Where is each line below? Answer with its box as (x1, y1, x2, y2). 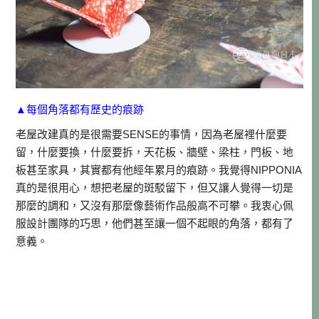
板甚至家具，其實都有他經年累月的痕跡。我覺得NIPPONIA (16, 164, 303, 177)
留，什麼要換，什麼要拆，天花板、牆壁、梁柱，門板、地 (16, 146, 294, 159)
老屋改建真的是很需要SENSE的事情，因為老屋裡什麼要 (16, 128, 288, 141)
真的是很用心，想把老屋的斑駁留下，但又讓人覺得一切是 (16, 182, 294, 194)
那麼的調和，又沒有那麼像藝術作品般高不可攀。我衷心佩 (16, 199, 294, 212)
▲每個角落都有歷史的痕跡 (16, 103, 145, 116)
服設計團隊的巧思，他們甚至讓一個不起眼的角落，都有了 (16, 217, 294, 230)
